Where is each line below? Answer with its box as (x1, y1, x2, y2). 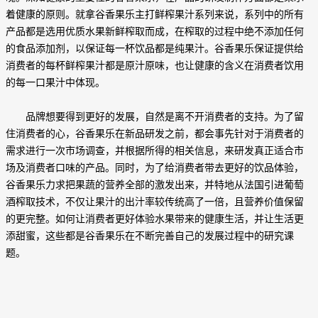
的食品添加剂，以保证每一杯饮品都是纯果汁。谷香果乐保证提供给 (6, 43, 304, 55)
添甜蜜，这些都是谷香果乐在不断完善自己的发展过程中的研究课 (6, 231, 294, 242)
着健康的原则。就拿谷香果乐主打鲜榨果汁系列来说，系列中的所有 (6, 9, 304, 21)
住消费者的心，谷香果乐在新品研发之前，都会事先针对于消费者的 (6, 128, 304, 140)
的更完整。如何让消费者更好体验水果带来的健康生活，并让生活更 (6, 214, 304, 225)
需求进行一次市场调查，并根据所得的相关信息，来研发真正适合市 (6, 146, 304, 157)
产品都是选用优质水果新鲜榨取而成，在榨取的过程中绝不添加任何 (6, 26, 304, 38)
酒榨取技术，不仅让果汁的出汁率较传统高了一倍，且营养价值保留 (6, 197, 304, 208)
